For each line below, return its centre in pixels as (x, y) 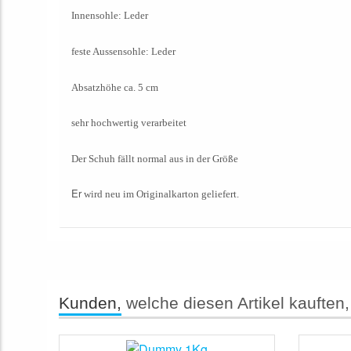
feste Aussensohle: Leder (123, 51)
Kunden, (90, 302)
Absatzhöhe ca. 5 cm (115, 87)
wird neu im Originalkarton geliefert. (160, 194)
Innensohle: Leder (110, 15)
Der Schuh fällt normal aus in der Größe (155, 158)
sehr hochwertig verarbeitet (129, 122)
